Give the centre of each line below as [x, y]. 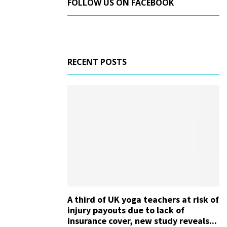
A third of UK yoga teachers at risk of [143, 199]
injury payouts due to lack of [126, 210]
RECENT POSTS [97, 62]
